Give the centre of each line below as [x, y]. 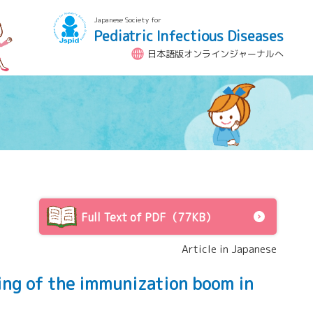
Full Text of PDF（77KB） [149, 217]
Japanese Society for [128, 19]
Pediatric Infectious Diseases [189, 35]
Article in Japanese [229, 249]
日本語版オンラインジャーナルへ [216, 54]
